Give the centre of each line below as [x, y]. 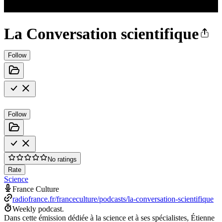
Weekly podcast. [38, 209]
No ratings [62, 159]
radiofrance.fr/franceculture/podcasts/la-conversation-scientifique [113, 199]
